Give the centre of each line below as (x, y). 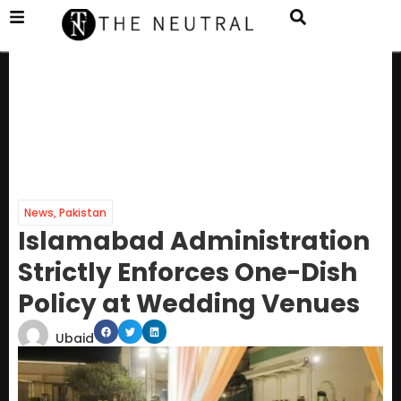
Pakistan (83, 213)
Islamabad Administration (194, 242)
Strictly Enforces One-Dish (188, 273)
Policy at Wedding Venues (189, 304)
